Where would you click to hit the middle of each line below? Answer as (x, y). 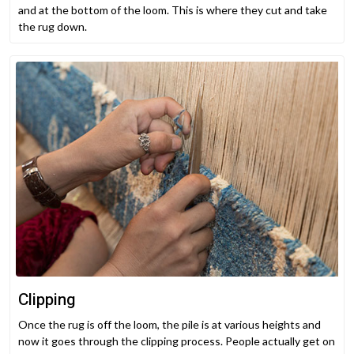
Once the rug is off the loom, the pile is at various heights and (169, 325)
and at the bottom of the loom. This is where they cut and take (173, 10)
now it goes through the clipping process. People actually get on (177, 341)
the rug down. (54, 27)
